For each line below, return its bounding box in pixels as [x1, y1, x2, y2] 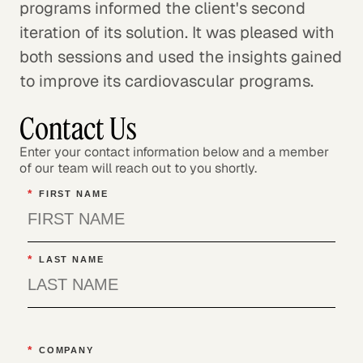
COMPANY [38, 344, 94, 355]
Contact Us [19, 109, 137, 147]
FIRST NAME [38, 188, 109, 199]
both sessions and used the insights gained [19, 45, 342, 67]
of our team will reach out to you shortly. [19, 159, 257, 177]
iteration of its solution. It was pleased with [19, 21, 335, 43]
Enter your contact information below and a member [19, 143, 329, 160]
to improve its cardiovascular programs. [19, 70, 314, 92]
